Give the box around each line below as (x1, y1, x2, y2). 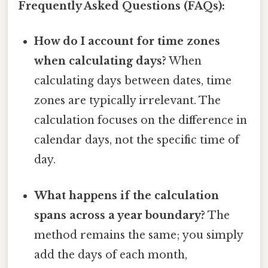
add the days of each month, (34, 248, 188, 261)
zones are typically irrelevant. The (34, 94, 221, 108)
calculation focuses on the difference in (34, 114, 248, 127)
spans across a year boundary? (34, 208, 206, 222)
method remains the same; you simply (34, 228, 243, 242)
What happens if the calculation (34, 188, 220, 202)
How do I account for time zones (34, 35, 221, 48)
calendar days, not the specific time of (34, 133, 240, 147)
